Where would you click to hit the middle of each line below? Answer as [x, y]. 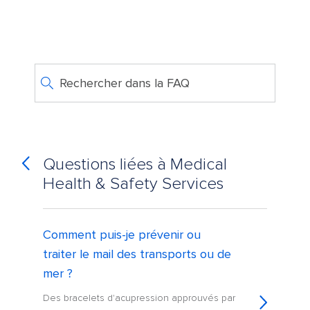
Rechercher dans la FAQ [124, 83]
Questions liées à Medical [135, 165]
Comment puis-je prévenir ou [122, 235]
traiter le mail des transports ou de [137, 254]
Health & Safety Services [134, 184]
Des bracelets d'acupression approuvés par [139, 298]
